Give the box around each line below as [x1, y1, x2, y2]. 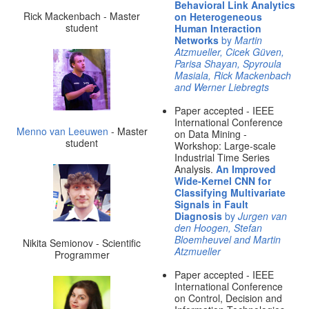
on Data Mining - [174, 127, 247, 141]
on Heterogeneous [174, 10, 262, 24]
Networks [174, 33, 219, 48]
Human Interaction [174, 21, 261, 36]
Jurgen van [237, 209, 287, 223]
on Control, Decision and [174, 291, 282, 306]
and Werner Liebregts [174, 80, 269, 94]
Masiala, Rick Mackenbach [174, 68, 291, 83]
